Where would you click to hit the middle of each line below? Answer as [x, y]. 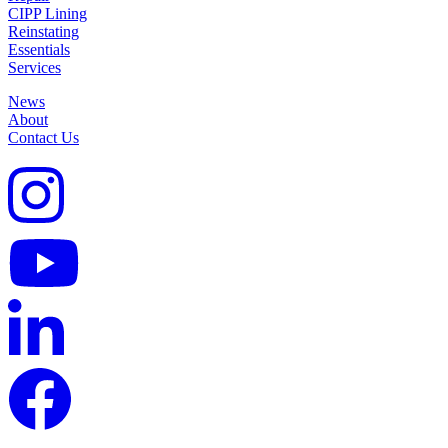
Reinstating [43, 31]
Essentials [39, 49]
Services [34, 67]
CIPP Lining [47, 13]
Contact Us [43, 137]
